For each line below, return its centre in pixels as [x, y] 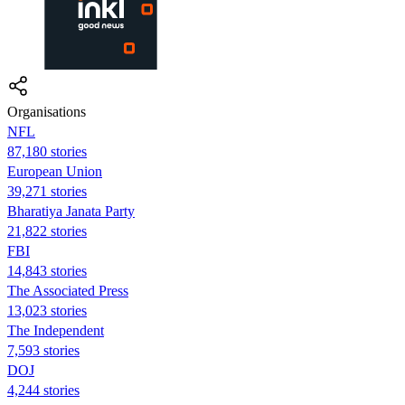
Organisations [47, 111]
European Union [55, 171]
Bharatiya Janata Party [71, 211]
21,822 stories [47, 231]
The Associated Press [68, 290]
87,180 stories [47, 151]
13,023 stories [47, 310]
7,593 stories [43, 350]
